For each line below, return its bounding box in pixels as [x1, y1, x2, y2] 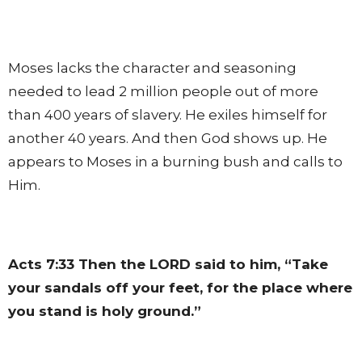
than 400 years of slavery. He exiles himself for [8, 106, 327, 123]
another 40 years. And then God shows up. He [8, 129, 327, 146]
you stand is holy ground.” [8, 302, 201, 319]
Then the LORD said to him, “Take [74, 255, 328, 272]
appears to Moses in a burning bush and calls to [8, 153, 343, 170]
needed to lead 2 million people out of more [8, 82, 318, 99]
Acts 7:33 [8, 255, 74, 272]
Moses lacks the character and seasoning [8, 59, 297, 76]
